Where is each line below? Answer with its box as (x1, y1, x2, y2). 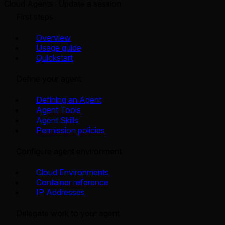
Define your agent (16, 74, 81, 84)
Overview (36, 33, 71, 43)
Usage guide (36, 43, 81, 53)
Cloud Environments (36, 167, 109, 178)
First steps (16, 12, 53, 22)
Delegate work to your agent (16, 208, 120, 219)
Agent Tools (36, 105, 81, 116)
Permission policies (36, 125, 105, 136)
